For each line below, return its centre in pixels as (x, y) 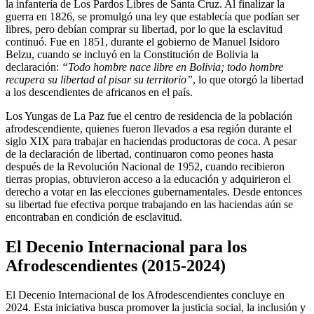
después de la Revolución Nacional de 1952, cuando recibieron (145, 166)
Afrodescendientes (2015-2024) (116, 265)
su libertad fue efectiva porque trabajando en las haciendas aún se (149, 204)
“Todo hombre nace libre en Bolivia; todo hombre (172, 67)
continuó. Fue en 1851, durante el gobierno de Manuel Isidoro (143, 41)
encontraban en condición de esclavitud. (94, 217)
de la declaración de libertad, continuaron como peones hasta (139, 153)
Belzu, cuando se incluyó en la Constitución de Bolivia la (132, 54)
